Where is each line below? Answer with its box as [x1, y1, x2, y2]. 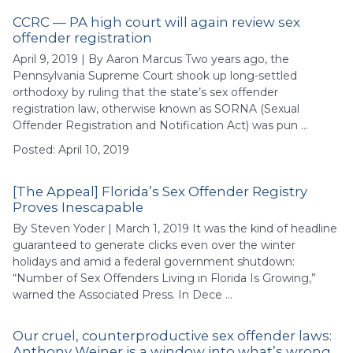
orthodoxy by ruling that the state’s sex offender [13, 84, 278, 99]
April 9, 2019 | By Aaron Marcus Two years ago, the [13, 51, 289, 66]
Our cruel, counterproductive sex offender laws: [13, 328, 332, 344]
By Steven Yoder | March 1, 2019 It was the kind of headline [13, 221, 337, 236]
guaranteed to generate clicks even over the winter [13, 237, 295, 252]
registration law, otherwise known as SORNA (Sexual [13, 101, 299, 116]
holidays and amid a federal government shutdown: [13, 254, 295, 269]
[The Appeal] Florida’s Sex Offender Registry [13, 183, 307, 199]
